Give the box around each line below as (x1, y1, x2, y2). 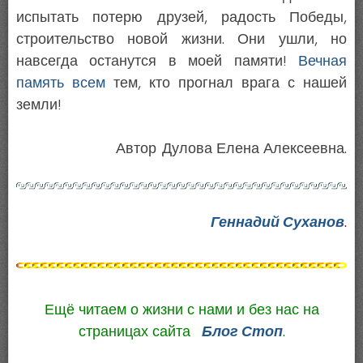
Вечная (298, 52, 347, 70)
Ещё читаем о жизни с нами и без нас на (44, 301, 319, 319)
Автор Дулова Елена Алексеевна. (116, 139, 347, 158)
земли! (16, 96, 62, 114)
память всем (16, 74, 105, 92)
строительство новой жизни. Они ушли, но (16, 30, 347, 49)
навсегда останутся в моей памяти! (16, 52, 298, 70)
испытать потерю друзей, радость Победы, (16, 8, 347, 27)
